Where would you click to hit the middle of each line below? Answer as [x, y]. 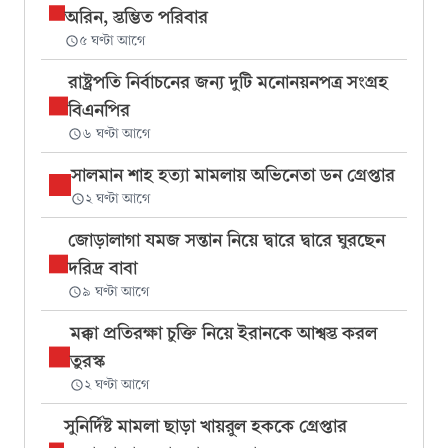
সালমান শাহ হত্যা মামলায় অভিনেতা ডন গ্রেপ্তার [233, 175]
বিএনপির [98, 110]
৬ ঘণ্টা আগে [115, 133]
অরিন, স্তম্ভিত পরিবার [136, 17]
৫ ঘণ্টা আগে [111, 40]
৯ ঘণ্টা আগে [115, 291]
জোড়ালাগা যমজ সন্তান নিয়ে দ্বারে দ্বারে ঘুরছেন [226, 240]
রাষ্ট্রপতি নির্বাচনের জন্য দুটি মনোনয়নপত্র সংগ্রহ [227, 82]
